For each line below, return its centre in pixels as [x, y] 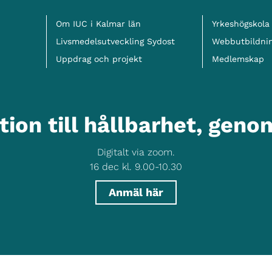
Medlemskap [238, 59]
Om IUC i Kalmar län [98, 24]
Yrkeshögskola [241, 24]
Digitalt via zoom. [136, 152]
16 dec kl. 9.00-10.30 [136, 166]
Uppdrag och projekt [99, 59]
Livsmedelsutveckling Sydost [115, 41]
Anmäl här [136, 192]
